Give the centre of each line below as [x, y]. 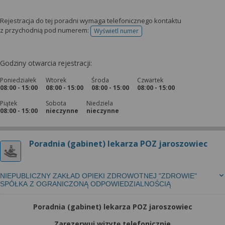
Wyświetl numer [116, 31]
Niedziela [100, 103]
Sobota [56, 103]
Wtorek [56, 80]
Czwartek [150, 80]
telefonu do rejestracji [147, 34]
